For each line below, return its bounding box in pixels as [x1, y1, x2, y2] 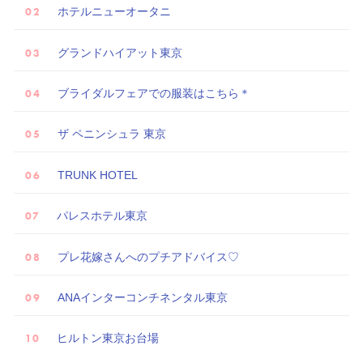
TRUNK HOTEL [58, 168, 138, 181]
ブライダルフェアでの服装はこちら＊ [58, 87, 250, 100]
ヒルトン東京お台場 [57, 331, 159, 345]
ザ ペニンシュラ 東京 [58, 127, 166, 141]
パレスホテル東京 [57, 209, 147, 223]
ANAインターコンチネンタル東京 [58, 290, 228, 304]
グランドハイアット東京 [58, 45, 182, 59]
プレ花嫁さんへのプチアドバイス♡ [58, 250, 239, 263]
